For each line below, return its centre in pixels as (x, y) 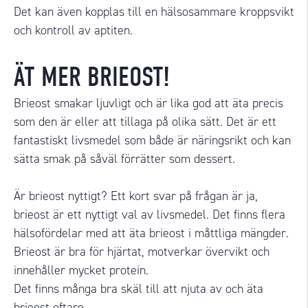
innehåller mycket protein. (81, 270)
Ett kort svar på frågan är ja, (184, 196)
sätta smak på (50, 159)
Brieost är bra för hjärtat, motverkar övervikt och (142, 252)
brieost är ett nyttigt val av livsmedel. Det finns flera (150, 214)
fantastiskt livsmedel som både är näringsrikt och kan (152, 140)
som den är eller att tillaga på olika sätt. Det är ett (145, 122)
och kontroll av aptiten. (75, 30)
